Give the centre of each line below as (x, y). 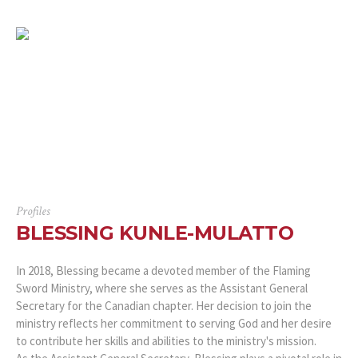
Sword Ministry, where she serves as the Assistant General (162, 288)
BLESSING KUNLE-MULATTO (155, 233)
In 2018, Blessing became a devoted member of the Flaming (163, 270)
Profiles (33, 211)
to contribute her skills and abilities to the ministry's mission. (166, 340)
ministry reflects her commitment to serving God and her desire (174, 323)
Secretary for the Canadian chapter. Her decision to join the (164, 305)
